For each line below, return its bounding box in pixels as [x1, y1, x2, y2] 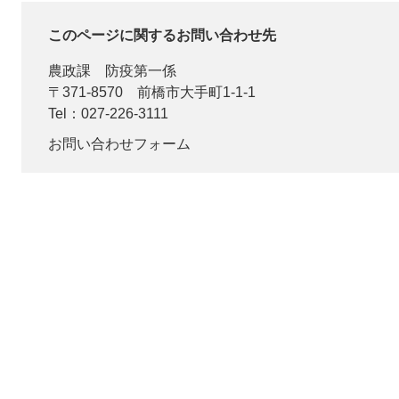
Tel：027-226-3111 [48, 106, 168, 121]
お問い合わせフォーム [48, 136, 191, 151]
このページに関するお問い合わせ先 [48, 28, 276, 43]
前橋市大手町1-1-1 [137, 85, 256, 100]
